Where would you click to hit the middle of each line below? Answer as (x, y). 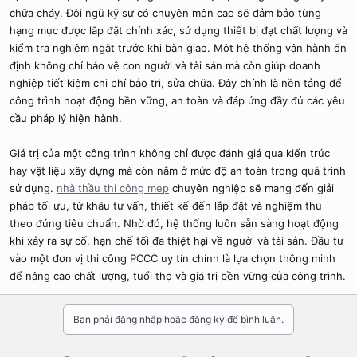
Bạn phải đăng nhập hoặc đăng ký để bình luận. (178, 320)
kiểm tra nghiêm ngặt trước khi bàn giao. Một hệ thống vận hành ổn (178, 48)
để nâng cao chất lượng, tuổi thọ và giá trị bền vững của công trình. (178, 276)
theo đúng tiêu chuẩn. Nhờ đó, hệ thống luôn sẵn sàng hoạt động (174, 224)
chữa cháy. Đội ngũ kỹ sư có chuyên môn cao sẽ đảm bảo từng (165, 13)
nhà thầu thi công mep (113, 188)
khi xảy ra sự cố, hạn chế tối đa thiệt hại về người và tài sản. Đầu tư (177, 241)
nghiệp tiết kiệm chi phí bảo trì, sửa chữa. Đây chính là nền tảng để (176, 83)
